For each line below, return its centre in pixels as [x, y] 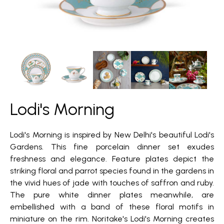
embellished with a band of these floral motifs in [112, 207]
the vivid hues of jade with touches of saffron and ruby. [112, 183]
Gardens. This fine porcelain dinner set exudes [112, 147]
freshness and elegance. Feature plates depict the [112, 159]
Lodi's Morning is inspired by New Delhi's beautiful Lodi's [112, 135]
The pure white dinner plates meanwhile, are [112, 195]
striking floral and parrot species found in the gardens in [112, 171]
